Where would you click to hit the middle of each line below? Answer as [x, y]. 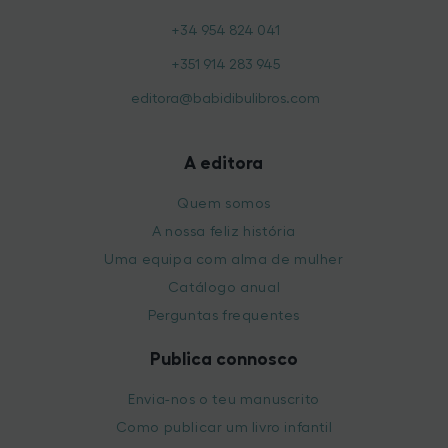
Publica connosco [223, 359]
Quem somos [223, 204]
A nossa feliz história [224, 232]
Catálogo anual [224, 288]
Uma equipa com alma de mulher [224, 260]
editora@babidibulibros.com [226, 99]
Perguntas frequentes [223, 316]
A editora [224, 163]
